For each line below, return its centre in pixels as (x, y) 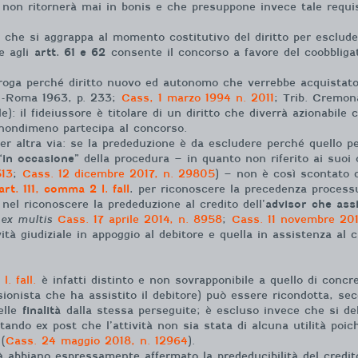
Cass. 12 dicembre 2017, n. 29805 (119, 173)
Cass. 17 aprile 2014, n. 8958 (140, 219)
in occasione (38, 158)
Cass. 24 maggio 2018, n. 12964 (97, 341)
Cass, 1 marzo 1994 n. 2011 (198, 97)
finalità (42, 310)
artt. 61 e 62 (70, 52)
